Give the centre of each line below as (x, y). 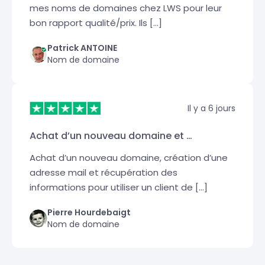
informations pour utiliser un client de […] (119, 187)
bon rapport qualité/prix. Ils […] (96, 22)
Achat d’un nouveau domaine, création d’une (129, 157)
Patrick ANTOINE (83, 48)
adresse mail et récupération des (104, 172)
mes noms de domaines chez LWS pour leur (126, 8)
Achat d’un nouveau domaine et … (111, 135)
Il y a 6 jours (211, 108)
